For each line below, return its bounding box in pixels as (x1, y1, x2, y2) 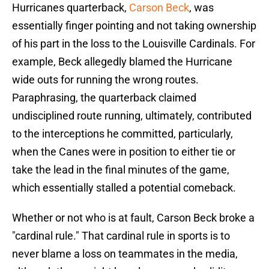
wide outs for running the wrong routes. (12, 73, 199, 86)
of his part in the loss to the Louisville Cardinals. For (12, 37, 255, 50)
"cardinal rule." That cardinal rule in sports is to (12, 229, 230, 243)
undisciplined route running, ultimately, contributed (12, 109, 252, 122)
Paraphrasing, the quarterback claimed (12, 91, 196, 104)
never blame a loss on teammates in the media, (12, 247, 238, 261)
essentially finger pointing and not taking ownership (12, 19, 256, 32)
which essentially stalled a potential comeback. (12, 181, 236, 195)
